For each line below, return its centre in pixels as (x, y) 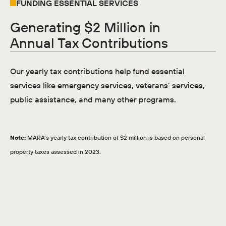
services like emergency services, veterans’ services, (107, 85)
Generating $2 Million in (85, 27)
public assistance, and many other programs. (93, 99)
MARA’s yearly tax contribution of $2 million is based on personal (115, 137)
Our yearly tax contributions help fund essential (97, 71)
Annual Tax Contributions (89, 43)
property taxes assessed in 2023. (55, 151)
